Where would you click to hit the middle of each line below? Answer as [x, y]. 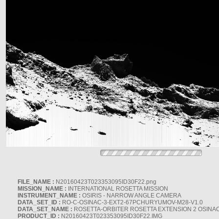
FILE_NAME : [36, 182]
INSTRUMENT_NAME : [49, 196]
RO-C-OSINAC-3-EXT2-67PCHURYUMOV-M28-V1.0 [132, 202]
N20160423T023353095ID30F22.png [105, 182]
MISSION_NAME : [42, 189]
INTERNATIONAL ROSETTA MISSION [117, 189]
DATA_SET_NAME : [45, 209]
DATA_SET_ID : [39, 202]
